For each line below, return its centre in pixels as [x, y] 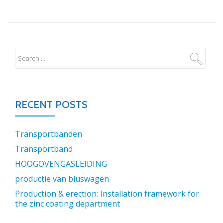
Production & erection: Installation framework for [107, 194]
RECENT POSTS [51, 105]
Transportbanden [49, 134]
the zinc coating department [67, 204]
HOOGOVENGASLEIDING [61, 164]
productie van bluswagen [62, 179]
